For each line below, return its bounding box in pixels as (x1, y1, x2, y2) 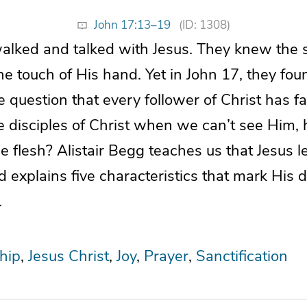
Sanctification (196, 245, 288, 267)
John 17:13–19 (93, 16, 171, 33)
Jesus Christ (28, 245, 109, 267)
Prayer (144, 245, 188, 267)
